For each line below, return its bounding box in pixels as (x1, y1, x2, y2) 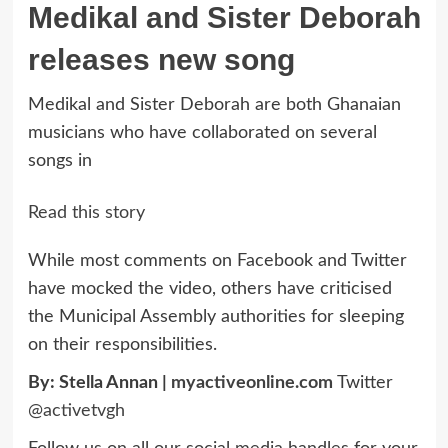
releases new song (27, 42, 295, 76)
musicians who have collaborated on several (27, 123, 377, 142)
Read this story (27, 203, 145, 222)
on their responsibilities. (27, 335, 217, 354)
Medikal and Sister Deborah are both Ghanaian (27, 95, 401, 114)
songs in (27, 151, 92, 170)
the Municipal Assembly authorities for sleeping (27, 307, 404, 326)
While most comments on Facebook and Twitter (27, 251, 407, 270)
